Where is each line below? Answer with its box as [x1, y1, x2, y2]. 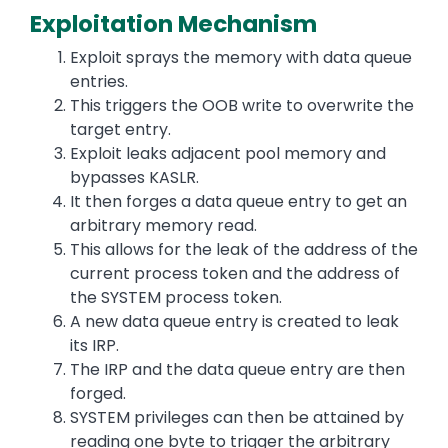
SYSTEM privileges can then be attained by [70, 406, 404, 430]
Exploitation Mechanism [30, 8, 317, 41]
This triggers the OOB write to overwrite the [70, 94, 414, 118]
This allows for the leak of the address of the [70, 238, 418, 262]
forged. [70, 382, 126, 406]
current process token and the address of [70, 262, 400, 286]
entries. [70, 70, 128, 94]
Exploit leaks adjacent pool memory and [70, 142, 386, 166]
